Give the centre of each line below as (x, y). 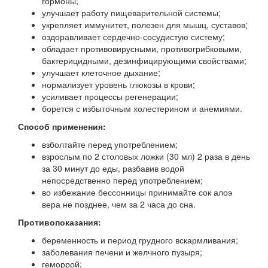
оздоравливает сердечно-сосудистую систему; (133, 36)
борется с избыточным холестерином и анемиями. (142, 108)
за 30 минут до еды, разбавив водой (113, 168)
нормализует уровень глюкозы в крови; (118, 84)
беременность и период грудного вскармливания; (140, 240)
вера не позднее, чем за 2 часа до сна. (119, 204)
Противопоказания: (60, 222)
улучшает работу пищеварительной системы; (131, 12)
